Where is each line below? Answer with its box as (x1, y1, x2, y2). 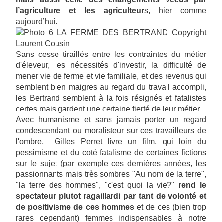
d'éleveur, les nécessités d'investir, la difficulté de (16, 61, 206, 70)
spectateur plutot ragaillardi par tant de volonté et (16, 192, 206, 201)
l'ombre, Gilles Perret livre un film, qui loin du (16, 137, 206, 146)
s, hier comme (144, 6, 206, 15)
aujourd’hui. (16, 17, 59, 26)
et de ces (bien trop (134, 203, 207, 212)
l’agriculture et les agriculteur (16, 6, 144, 15)
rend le (178, 181, 207, 190)
